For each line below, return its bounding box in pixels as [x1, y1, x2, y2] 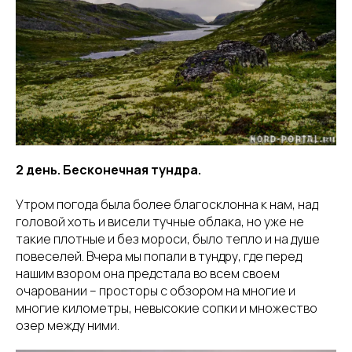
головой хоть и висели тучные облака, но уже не [16, 212, 304, 230]
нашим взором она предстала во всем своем [16, 264, 280, 282]
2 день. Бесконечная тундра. [16, 160, 201, 178]
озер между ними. [16, 316, 119, 334]
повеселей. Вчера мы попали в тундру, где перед [16, 247, 302, 265]
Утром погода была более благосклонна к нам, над [16, 195, 318, 213]
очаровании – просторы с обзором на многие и [16, 281, 295, 299]
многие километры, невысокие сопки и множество [16, 299, 317, 317]
